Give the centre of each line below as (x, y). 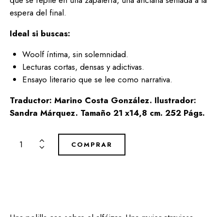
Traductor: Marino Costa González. (82, 100)
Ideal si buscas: (40, 33)
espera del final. (38, 12)
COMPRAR (92, 144)
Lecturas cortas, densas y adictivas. (83, 67)
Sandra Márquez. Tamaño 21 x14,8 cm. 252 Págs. (107, 113)
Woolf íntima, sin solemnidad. (75, 54)
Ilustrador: (175, 100)
